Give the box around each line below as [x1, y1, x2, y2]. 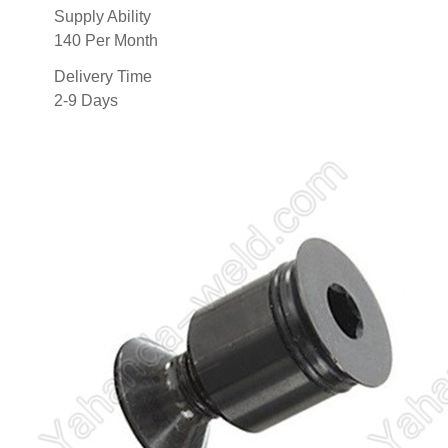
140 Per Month [54, 31, 158, 49]
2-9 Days [54, 91, 118, 109]
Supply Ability [54, 7, 151, 25]
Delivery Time [54, 67, 152, 85]
